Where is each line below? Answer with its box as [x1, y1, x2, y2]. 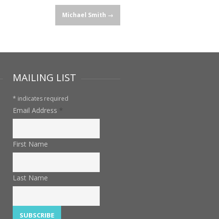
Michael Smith [62, 11, 108, 19]
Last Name [13, 173, 48, 182]
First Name [13, 139, 48, 149]
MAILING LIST [13, 71, 76, 84]
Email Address [13, 106, 59, 115]
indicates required [16, 94, 68, 103]
